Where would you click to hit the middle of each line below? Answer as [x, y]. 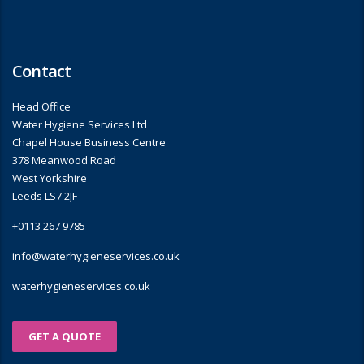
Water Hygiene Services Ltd [80, 124]
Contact [42, 71]
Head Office [41, 106]
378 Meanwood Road [64, 160]
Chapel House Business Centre [89, 142]
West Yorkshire [50, 178]
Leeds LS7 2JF [45, 196]
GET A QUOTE [65, 336]
